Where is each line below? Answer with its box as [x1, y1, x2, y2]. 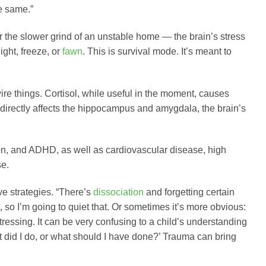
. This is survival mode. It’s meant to [83, 46, 232, 56]
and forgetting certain [144, 187, 235, 198]
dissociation [93, 187, 144, 198]
